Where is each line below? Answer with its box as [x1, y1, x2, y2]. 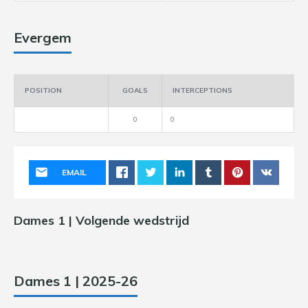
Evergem [14, 29, 71, 46]
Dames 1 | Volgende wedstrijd [14, 212, 189, 228]
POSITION [25, 86, 62, 95]
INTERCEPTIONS [173, 86, 232, 95]
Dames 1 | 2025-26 [14, 272, 137, 289]
